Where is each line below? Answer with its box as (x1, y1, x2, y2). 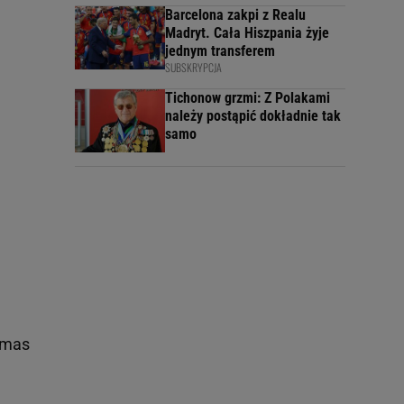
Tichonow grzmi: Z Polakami (165, 89, 330, 107)
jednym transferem (165, 42, 275, 60)
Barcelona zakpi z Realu (165, 6, 306, 24)
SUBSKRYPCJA (165, 60, 222, 76)
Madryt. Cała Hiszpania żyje (165, 24, 329, 42)
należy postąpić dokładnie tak (165, 107, 341, 125)
